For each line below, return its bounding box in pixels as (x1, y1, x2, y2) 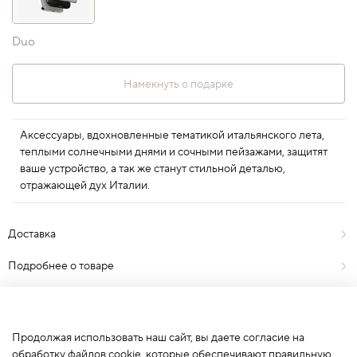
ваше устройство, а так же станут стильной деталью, (20, 162, 285, 177)
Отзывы (8, 290, 49, 305)
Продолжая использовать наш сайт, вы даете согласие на (12, 331, 304, 346)
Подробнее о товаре (8, 258, 114, 273)
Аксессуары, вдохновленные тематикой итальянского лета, (20, 128, 324, 143)
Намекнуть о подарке (124, 76, 233, 92)
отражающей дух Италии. (20, 178, 150, 194)
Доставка (8, 226, 56, 241)
